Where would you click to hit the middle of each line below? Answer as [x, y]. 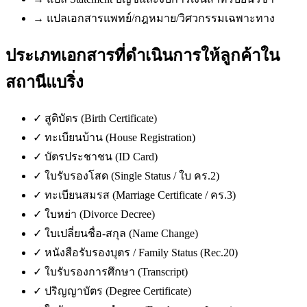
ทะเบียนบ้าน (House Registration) [120, 138]
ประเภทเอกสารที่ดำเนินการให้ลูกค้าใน [143, 56]
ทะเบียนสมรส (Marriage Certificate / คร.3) [140, 195]
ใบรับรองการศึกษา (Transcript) [116, 272]
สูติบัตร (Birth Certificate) [101, 119]
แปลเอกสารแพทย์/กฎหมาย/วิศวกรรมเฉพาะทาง [161, 19]
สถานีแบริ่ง [45, 83]
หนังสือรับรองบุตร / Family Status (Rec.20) [141, 253]
